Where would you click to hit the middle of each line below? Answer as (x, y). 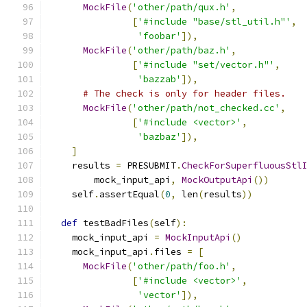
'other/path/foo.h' (182, 266)
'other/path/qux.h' (182, 7)
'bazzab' (160, 79)
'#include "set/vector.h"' (206, 65)
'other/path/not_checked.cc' (206, 108)
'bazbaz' (160, 137)
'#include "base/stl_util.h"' (214, 22)
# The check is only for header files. (184, 94)
